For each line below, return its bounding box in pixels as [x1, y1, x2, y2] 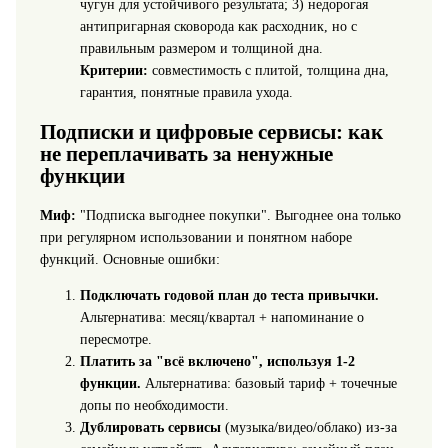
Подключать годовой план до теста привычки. [79, 287, 379, 303]
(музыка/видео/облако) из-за [220, 419, 397, 435]
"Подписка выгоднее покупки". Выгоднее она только [75, 207, 401, 223]
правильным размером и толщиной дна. [79, 40, 323, 56]
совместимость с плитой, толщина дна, [147, 62, 389, 78]
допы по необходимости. [79, 397, 229, 413]
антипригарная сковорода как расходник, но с [79, 18, 357, 34]
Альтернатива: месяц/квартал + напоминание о [79, 309, 364, 325]
